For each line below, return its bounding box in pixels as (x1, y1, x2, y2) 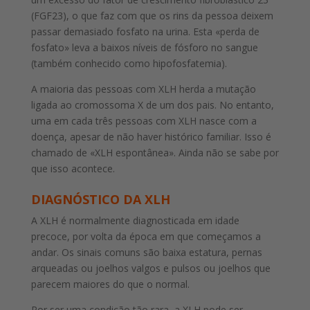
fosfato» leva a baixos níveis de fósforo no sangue (30, 41, 258, 55)
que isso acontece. (30, 162, 115, 176)
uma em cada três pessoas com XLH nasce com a (30, 114, 257, 128)
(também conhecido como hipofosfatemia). (30, 57, 227, 71)
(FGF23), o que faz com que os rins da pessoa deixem (30, 9, 273, 23)
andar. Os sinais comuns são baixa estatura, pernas (30, 246, 262, 259)
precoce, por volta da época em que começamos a (30, 230, 261, 244)
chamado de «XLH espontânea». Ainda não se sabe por (30, 146, 279, 160)
